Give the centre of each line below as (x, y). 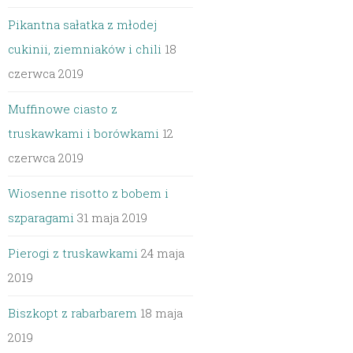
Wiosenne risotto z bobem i (89, 193)
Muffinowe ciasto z (63, 109)
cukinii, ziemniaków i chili (85, 49)
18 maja (162, 313)
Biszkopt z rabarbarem (73, 313)
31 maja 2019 (113, 217)
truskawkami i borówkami (84, 133)
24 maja (163, 253)
